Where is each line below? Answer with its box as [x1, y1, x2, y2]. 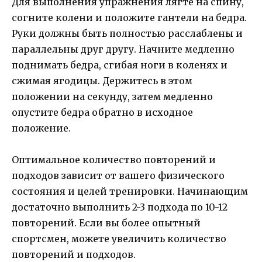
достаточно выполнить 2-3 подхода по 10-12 [12, 201, 227, 213]
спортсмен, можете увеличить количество [12, 232, 226, 244]
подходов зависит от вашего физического [12, 169, 225, 181]
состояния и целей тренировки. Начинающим [12, 185, 248, 197]
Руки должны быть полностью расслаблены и [12, 27, 243, 39]
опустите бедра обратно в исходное [12, 106, 193, 118]
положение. [12, 122, 71, 134]
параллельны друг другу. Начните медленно [12, 43, 235, 55]
